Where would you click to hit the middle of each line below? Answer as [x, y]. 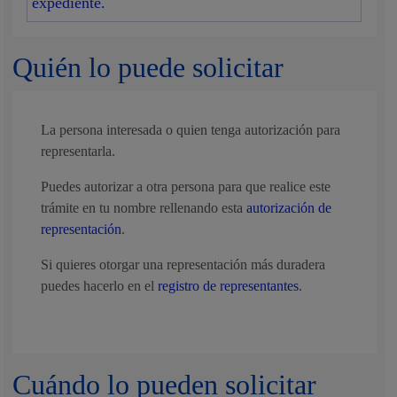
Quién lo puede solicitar [148, 67]
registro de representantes [229, 286]
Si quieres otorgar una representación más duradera [183, 265]
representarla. [78, 151]
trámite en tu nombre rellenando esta [144, 208]
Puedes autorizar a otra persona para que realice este [186, 187]
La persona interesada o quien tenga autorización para [191, 130]
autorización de [289, 208]
